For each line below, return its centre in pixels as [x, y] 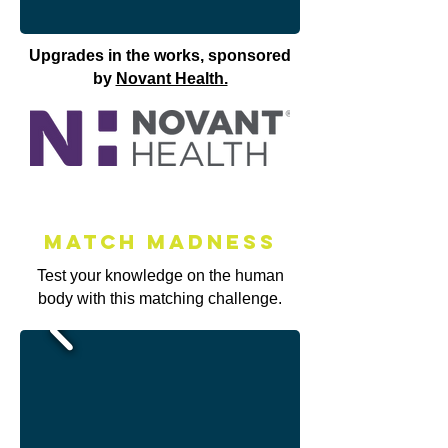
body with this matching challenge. [160, 298]
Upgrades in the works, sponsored [160, 55]
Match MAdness [160, 241]
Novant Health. [171, 78]
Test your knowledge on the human [160, 275]
